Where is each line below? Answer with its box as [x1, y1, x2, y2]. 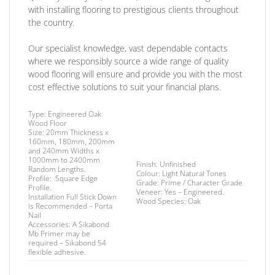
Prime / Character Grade [159, 177, 243, 188]
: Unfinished [156, 159, 196, 170]
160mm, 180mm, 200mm [28, 136, 115, 147]
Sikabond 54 [65, 238, 106, 249]
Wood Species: [136, 196, 187, 207]
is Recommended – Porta [28, 201, 112, 212]
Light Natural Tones [162, 168, 227, 179]
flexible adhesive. [28, 247, 86, 258]
